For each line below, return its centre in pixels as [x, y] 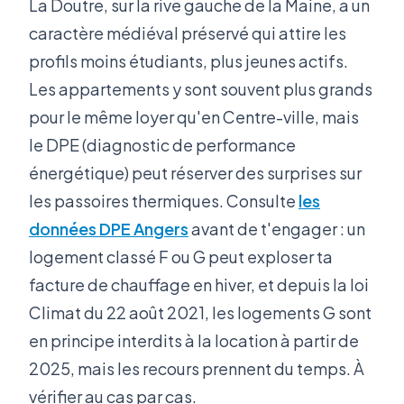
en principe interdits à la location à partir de [194, 341]
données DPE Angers [109, 229]
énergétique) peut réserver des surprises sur [195, 173]
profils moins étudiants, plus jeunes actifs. [188, 61]
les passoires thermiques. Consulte [164, 201]
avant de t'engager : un [277, 229]
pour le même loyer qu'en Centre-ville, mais [194, 117]
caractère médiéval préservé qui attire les [188, 33]
